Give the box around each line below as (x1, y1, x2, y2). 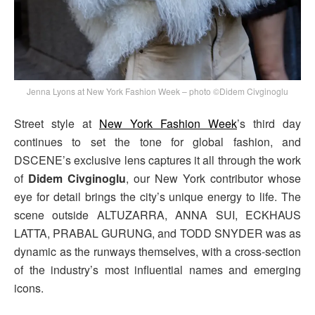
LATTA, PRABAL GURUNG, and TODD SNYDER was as (14, 225, 301, 242)
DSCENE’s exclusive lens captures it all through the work (14, 152, 301, 169)
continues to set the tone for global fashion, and (14, 134, 301, 150)
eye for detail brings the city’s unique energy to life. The (14, 188, 301, 205)
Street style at (14, 115, 99, 132)
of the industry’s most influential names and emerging (14, 262, 301, 278)
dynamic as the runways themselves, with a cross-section (14, 243, 301, 260)
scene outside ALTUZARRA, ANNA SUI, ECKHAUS (14, 207, 301, 224)
